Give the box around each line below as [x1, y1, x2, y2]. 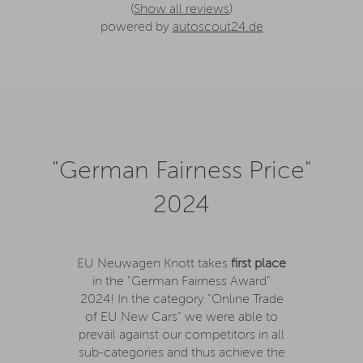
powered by [100, 20, 173, 34]
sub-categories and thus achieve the [78, 346, 285, 360]
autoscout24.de [172, 20, 263, 34]
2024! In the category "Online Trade [79, 293, 284, 306]
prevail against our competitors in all [78, 328, 284, 342]
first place [230, 257, 286, 271]
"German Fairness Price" [51, 159, 312, 184]
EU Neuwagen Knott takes [76, 257, 231, 271]
